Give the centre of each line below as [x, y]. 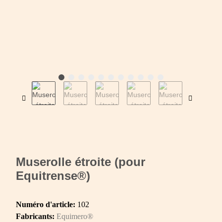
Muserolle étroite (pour [81, 162]
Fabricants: [35, 217]
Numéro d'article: [47, 205]
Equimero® [75, 217]
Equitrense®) [53, 176]
